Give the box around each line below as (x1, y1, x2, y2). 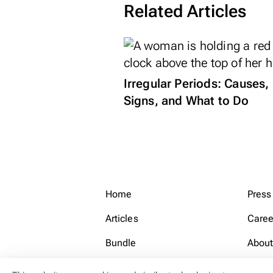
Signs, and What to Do (123, 93, 249, 108)
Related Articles (123, 1, 247, 21)
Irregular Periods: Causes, (123, 76, 269, 91)
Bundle (105, 237, 136, 249)
